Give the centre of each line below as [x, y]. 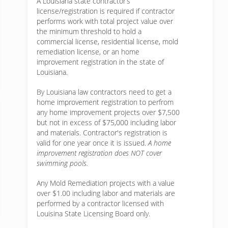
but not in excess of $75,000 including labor [106, 122]
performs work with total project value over [105, 21]
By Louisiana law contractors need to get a [104, 92]
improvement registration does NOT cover [99, 153]
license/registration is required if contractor [106, 11]
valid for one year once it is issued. [92, 143]
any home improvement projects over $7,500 [108, 112]
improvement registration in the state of [100, 62]
